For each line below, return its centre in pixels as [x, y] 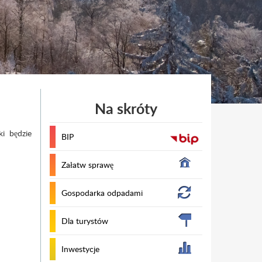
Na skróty [126, 108]
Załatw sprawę [87, 165]
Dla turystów [85, 221]
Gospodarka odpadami [102, 193]
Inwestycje [80, 249]
